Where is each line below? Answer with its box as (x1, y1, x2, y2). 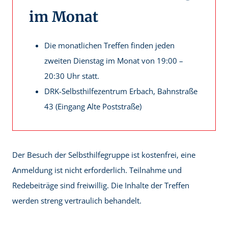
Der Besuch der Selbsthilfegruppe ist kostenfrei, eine (12, 150, 195, 160)
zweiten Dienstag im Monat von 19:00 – (44, 55, 183, 66)
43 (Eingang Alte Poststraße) (44, 101, 141, 112)
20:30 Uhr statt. (44, 71, 99, 81)
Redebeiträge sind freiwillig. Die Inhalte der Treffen (12, 180, 189, 191)
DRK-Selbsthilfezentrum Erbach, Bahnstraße (44, 86, 197, 97)
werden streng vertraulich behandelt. (12, 195, 141, 206)
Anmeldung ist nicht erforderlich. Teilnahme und (12, 165, 182, 176)
